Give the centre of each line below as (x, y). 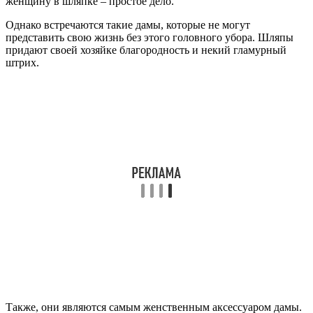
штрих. (22, 63)
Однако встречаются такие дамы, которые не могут (128, 25)
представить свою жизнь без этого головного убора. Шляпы (150, 38)
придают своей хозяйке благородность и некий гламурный (146, 50)
